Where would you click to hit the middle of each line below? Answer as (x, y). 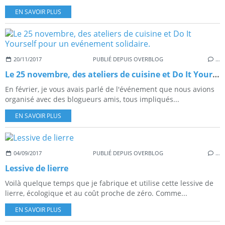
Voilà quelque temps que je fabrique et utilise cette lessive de (109, 183)
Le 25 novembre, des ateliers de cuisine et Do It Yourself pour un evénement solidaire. (216, 75)
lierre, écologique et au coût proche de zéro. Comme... (96, 193)
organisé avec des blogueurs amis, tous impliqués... (92, 99)
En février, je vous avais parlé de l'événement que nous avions (110, 89)
